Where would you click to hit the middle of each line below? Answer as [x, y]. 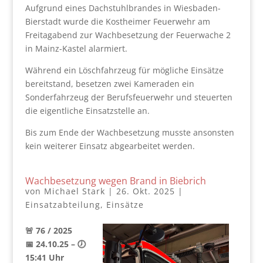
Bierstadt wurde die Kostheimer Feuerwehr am [117, 21]
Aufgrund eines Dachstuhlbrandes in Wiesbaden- [123, 8]
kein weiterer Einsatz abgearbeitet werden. [110, 146]
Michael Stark [74, 191]
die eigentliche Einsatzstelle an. [87, 111]
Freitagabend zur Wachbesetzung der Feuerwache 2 [128, 35]
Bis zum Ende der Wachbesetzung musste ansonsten [129, 132]
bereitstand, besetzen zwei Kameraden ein [109, 84]
